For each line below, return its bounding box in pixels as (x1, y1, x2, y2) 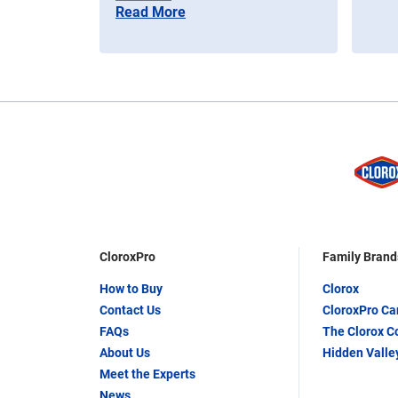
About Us (99, 345, 150, 360)
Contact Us (99, 302, 161, 317)
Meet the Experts (99, 366, 195, 381)
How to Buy (99, 281, 163, 296)
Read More (115, 4, 186, 21)
